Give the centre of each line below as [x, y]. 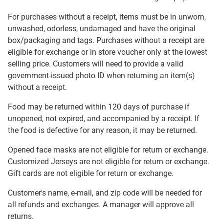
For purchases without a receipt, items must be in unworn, [107, 17]
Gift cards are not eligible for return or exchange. [91, 173]
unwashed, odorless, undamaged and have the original [102, 29]
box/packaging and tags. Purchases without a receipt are [106, 40]
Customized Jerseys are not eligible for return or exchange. [109, 162]
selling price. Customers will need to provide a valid [96, 64]
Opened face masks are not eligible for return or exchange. [108, 150]
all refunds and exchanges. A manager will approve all [101, 205]
